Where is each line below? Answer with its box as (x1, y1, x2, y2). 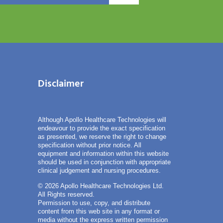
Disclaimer (38, 76, 84, 93)
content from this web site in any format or (38, 208, 160, 216)
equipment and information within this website (38, 150, 169, 158)
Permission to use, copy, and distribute (38, 200, 150, 207)
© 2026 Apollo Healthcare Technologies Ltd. (38, 183, 164, 190)
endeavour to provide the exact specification (38, 125, 165, 132)
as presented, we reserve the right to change (38, 133, 166, 141)
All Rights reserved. (38, 191, 95, 199)
